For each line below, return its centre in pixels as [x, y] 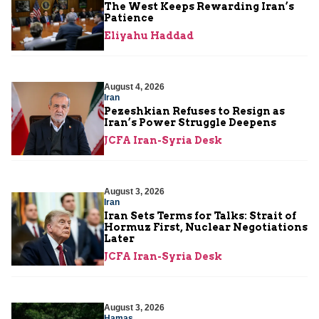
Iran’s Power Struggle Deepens [190, 122]
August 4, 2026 [134, 87]
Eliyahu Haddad [149, 35]
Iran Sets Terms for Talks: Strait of [200, 215]
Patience [129, 17]
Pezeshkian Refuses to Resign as [194, 111]
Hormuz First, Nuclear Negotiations [206, 227]
